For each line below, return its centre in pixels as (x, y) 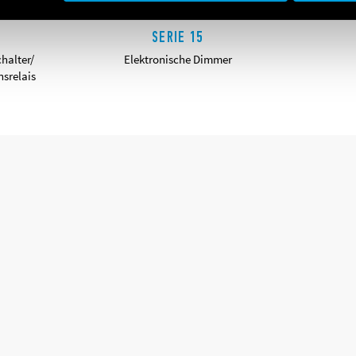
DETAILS (178, 90)
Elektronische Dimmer (178, 60)
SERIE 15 (178, 37)
